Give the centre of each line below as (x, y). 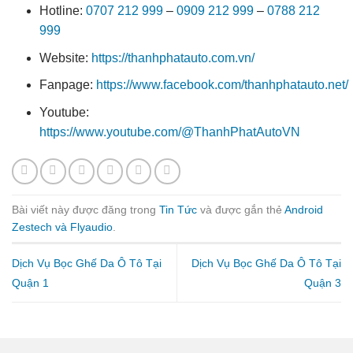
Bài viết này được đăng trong (85, 209)
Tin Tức (178, 209)
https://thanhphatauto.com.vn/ (173, 58)
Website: (65, 58)
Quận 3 (323, 283)
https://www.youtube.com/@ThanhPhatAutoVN (170, 132)
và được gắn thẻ (241, 209)
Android (304, 209)
